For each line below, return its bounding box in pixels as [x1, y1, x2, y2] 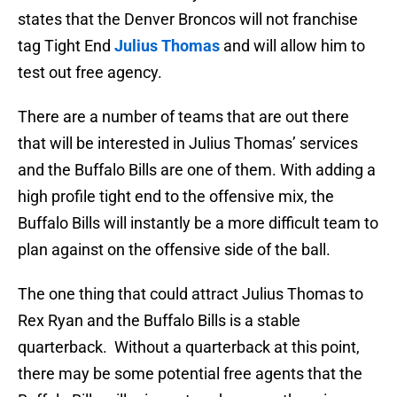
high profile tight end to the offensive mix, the [18, 187, 334, 206]
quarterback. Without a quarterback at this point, [18, 338, 360, 357]
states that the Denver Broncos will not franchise [18, 10, 358, 29]
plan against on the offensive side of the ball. [18, 240, 331, 260]
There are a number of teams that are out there [18, 107, 349, 127]
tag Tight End [18, 36, 114, 56]
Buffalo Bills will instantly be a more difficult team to [18, 214, 378, 233]
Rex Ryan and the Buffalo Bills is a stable [18, 311, 300, 331]
